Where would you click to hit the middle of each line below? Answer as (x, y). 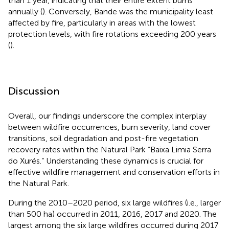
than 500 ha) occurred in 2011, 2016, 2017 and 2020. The (112, 214)
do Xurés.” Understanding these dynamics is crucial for (106, 161)
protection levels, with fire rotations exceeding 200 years (112, 34)
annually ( (25, 11)
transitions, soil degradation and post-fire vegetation (103, 138)
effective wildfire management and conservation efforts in (114, 172)
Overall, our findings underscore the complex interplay (107, 116)
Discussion (34, 91)
